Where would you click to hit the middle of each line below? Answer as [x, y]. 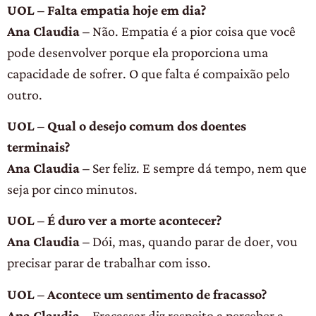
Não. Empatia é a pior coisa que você [193, 31]
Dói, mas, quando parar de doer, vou [194, 242]
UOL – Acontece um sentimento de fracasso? [137, 294]
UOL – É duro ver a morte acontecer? [114, 220]
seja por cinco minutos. [72, 189]
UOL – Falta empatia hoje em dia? [107, 10]
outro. [25, 94]
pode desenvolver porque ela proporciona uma [138, 52]
